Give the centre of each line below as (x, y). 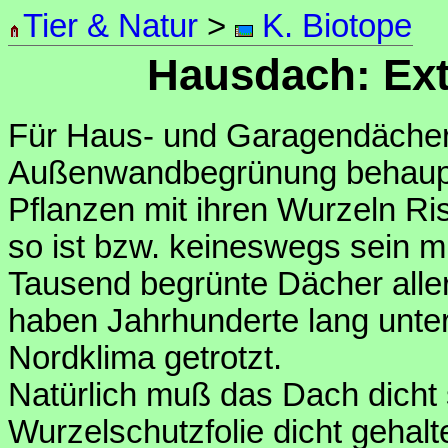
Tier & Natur (110, 26)
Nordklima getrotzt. (145, 357)
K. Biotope (332, 26)
